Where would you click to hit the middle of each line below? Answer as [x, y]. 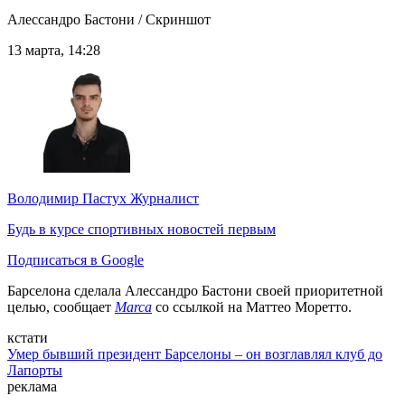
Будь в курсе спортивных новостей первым [141, 230]
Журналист [163, 199]
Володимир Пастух [67, 199]
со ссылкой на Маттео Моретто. [252, 307]
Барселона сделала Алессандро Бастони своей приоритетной [195, 291]
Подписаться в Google [75, 260]
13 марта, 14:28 [54, 51]
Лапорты [35, 371]
